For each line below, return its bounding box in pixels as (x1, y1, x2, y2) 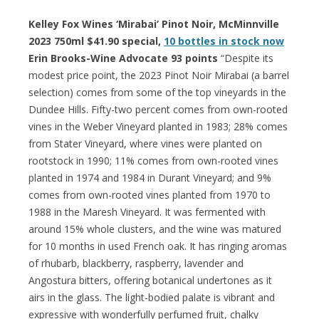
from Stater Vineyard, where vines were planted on (28, 136, 262, 150)
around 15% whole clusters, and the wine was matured (28, 221, 281, 236)
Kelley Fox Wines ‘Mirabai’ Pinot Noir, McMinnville (28, 16, 279, 31)
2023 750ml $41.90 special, (28, 33, 164, 48)
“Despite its (218, 51, 273, 65)
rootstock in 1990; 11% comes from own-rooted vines (28, 153, 278, 167)
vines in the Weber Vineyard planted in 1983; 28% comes (28, 119, 288, 133)
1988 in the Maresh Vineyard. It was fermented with (28, 204, 266, 219)
